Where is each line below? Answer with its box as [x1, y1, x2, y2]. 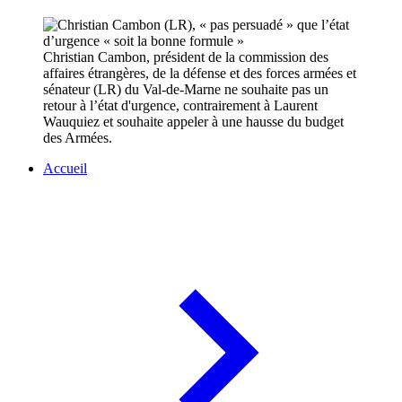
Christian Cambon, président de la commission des [43, 49, 328, 66]
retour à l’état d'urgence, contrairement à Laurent [43, 98, 318, 114]
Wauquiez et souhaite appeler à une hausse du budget [43, 114, 344, 130]
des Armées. [43, 130, 112, 146]
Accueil [43, 161, 87, 177]
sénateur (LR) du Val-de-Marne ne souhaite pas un [43, 82, 328, 98]
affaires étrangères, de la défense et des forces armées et [43, 66, 356, 82]
